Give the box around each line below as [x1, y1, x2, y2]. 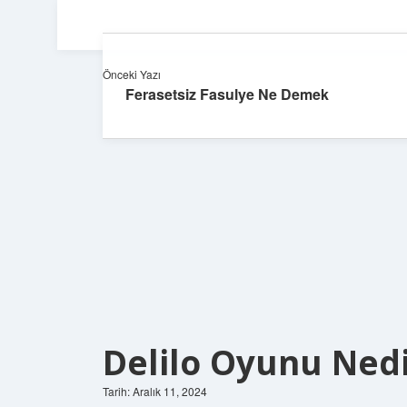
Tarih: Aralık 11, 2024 [103, 383, 207, 399]
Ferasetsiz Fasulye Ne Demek [125, 84, 329, 104]
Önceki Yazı [103, 66, 161, 82]
